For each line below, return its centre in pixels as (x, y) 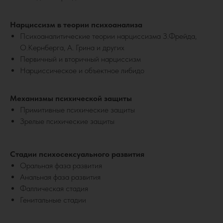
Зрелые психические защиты (67, 121)
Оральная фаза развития (61, 166)
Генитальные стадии (53, 200)
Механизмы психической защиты (71, 99)
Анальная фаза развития (60, 177)
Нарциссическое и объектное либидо (82, 71)
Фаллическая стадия (54, 189)
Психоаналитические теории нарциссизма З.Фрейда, (108, 36)
